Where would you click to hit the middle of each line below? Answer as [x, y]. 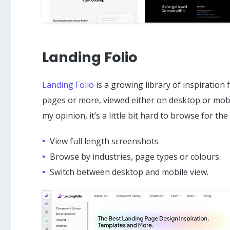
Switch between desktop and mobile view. [129, 172]
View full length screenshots [104, 141]
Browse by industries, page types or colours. [135, 156]
